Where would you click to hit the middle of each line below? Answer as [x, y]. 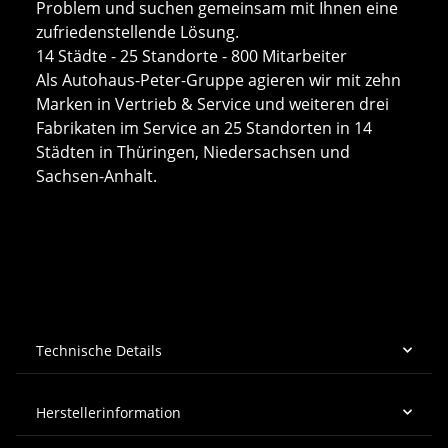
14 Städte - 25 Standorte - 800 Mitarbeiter [191, 55]
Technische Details [99, 350]
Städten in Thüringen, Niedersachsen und [193, 151]
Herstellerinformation [108, 412]
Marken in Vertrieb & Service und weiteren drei [212, 103]
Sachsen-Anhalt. [98, 175]
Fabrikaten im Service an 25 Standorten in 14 [204, 127]
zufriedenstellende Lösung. [137, 31]
